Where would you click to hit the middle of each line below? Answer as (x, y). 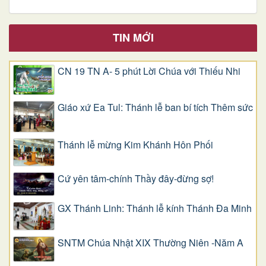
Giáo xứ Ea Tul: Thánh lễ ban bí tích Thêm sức (155, 107)
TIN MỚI (133, 38)
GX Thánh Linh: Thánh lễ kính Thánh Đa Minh (155, 208)
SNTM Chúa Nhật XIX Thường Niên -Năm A (151, 242)
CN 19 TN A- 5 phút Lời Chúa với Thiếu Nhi (149, 71)
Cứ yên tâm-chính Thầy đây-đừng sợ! (136, 179)
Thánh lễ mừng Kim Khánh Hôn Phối (135, 144)
